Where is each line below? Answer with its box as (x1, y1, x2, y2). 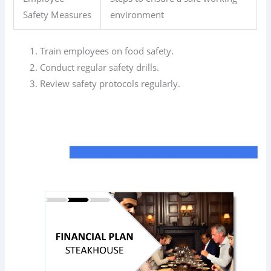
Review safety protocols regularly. (40, 77, 181, 90)
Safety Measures (23, 8, 92, 21)
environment (110, 8, 165, 21)
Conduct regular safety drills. (40, 61, 160, 74)
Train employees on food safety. (40, 45, 174, 57)
